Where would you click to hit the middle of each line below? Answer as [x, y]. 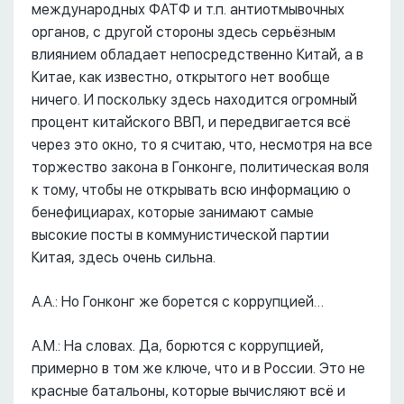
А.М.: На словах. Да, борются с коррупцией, [178, 346]
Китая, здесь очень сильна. [124, 257]
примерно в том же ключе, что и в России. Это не [198, 368]
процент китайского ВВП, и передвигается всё [191, 122]
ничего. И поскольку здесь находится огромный [194, 100]
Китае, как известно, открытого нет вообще [181, 77]
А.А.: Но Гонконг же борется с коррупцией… [178, 302]
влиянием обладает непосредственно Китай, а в [197, 55]
